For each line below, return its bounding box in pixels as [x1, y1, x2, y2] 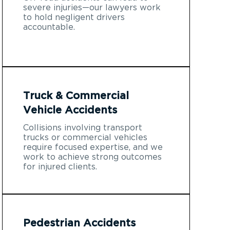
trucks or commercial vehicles [23, 133, 147, 142]
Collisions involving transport [23, 123, 142, 132]
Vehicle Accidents [23, 105, 117, 116]
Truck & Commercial [23, 90, 129, 101]
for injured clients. [23, 162, 97, 171]
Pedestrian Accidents [23, 218, 136, 228]
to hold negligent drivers [23, 13, 125, 22]
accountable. [23, 23, 75, 31]
